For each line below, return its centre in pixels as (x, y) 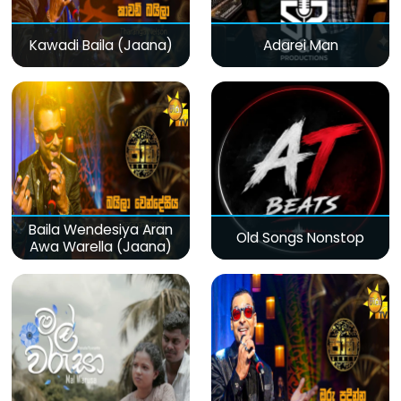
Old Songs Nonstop (300, 238)
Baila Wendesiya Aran (101, 229)
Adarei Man (300, 45)
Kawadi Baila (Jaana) (101, 45)
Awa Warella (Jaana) (101, 246)
